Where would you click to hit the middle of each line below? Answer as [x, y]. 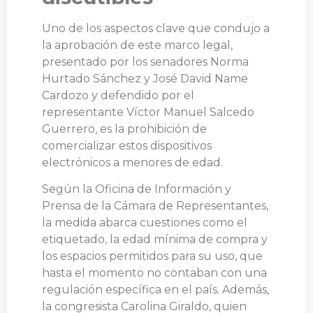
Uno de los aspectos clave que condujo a [156, 28]
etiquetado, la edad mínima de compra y [155, 239]
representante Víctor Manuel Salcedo [148, 112]
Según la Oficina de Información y [137, 189]
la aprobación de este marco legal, [137, 45]
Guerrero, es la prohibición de [124, 129]
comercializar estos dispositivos [127, 145]
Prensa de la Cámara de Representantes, [155, 205]
